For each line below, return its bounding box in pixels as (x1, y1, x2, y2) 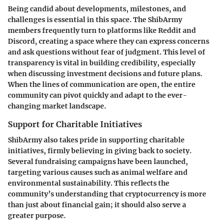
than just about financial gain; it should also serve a (8, 200, 186, 210)
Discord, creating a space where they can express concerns (8, 37, 209, 46)
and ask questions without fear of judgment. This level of (8, 48, 205, 57)
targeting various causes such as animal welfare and (8, 168, 188, 177)
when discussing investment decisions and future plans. (8, 69, 202, 79)
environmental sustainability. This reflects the (8, 179, 169, 188)
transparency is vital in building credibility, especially (8, 58, 195, 68)
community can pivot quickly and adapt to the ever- (8, 91, 187, 100)
